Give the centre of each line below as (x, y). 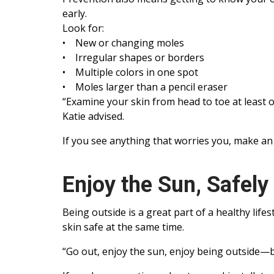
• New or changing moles (123, 43)
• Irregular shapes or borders (133, 58)
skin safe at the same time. (123, 227)
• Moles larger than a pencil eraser (145, 87)
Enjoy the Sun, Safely (165, 185)
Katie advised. (93, 117)
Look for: (83, 28)
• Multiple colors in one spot (130, 72)
